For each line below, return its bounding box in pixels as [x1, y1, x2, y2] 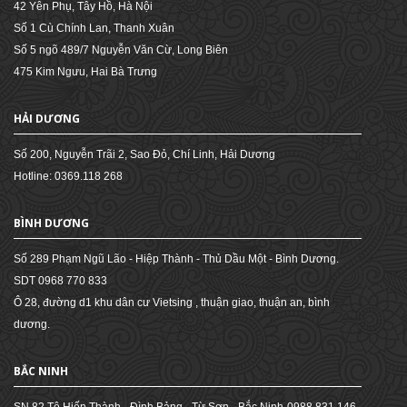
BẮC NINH [14, 363, 68, 379]
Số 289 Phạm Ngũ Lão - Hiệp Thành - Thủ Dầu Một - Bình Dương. [14, 253, 339, 265]
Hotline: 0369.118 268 [14, 170, 123, 183]
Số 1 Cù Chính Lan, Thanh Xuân [14, 22, 174, 35]
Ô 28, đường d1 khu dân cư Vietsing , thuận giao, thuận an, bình [14, 296, 330, 309]
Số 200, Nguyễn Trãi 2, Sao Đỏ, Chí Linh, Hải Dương [14, 148, 275, 161]
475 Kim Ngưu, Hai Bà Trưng [14, 65, 157, 78]
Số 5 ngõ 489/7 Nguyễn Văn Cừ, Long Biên [14, 44, 228, 56]
